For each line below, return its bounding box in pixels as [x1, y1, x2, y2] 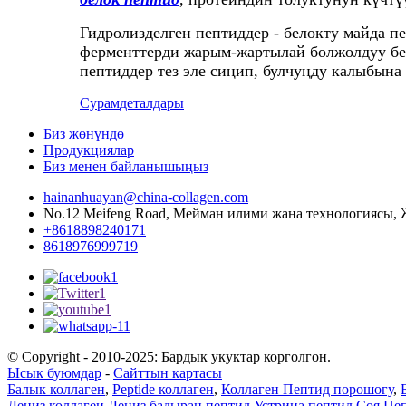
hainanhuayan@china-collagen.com [43, 188, 248, 205]
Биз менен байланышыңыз [43, 158, 208, 174]
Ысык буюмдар [7, 364, 101, 381]
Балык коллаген [7, 381, 105, 397]
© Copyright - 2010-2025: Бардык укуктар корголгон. [7, 348, 331, 364]
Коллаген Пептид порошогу [221, 381, 393, 397]
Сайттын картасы [113, 364, 222, 381]
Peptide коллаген [112, 381, 214, 397]
